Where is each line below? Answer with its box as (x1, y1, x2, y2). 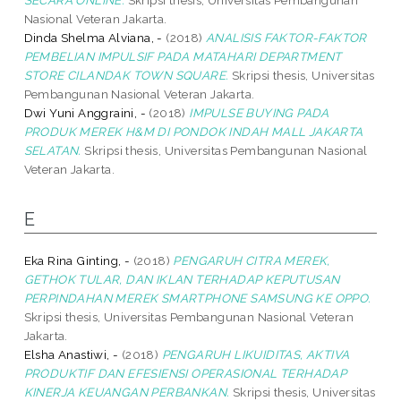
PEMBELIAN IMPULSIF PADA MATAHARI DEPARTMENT (23, 48, 342, 64)
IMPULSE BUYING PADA (189, 105, 329, 120)
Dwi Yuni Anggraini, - (23, 105, 147, 120)
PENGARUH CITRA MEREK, (173, 252, 330, 268)
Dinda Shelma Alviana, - (23, 30, 163, 45)
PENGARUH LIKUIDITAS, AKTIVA (161, 346, 350, 362)
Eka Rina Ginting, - (23, 252, 131, 268)
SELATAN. (23, 142, 81, 158)
